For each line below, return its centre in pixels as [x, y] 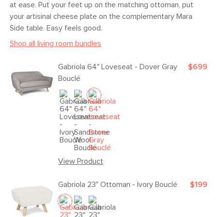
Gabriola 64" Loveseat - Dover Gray [118, 67]
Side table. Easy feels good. [56, 28]
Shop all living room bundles [55, 43]
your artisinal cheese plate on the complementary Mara [101, 16]
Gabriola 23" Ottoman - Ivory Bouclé [118, 184]
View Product [81, 161]
